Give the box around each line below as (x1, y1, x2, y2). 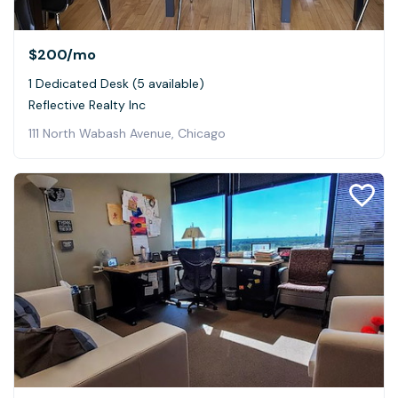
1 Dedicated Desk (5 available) (28, 75, 204, 92)
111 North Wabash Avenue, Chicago (28, 124, 226, 141)
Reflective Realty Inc (28, 96, 146, 113)
